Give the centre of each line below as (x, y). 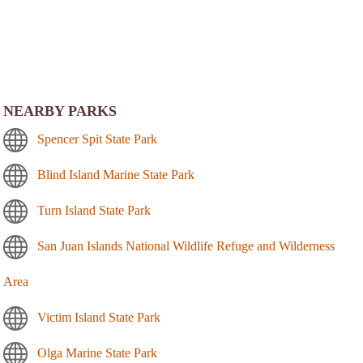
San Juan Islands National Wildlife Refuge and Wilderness (186, 246)
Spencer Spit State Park (97, 139)
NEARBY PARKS (60, 111)
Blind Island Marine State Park (116, 174)
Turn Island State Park (94, 210)
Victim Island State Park (99, 317)
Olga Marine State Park (97, 352)
